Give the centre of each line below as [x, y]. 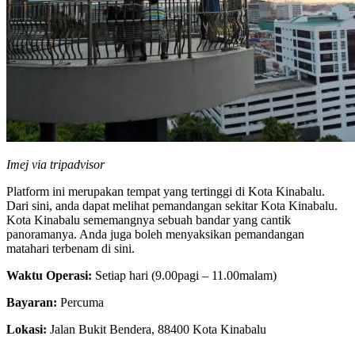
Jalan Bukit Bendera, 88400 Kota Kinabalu [157, 330]
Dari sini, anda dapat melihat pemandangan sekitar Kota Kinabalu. [172, 206]
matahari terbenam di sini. [71, 249]
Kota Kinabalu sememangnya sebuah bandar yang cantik [149, 220]
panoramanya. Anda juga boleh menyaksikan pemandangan [155, 235]
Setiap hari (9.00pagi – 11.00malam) [184, 276]
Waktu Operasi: [49, 276]
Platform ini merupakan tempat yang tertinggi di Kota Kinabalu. [166, 192]
